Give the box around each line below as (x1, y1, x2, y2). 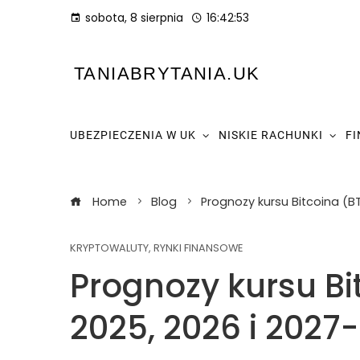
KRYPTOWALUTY (70, 241, 149, 255)
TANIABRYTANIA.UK (74, 63, 260, 84)
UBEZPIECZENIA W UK (70, 129, 196, 141)
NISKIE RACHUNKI (219, 129, 323, 141)
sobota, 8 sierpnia (85, 10, 183, 26)
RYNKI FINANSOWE (153, 241, 243, 255)
